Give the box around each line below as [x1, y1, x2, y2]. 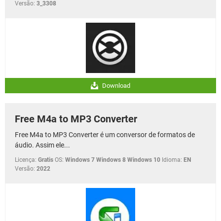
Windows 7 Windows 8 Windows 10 [65, 156, 160, 164]
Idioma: [162, 156, 182, 164]
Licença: [15, 156, 37, 164]
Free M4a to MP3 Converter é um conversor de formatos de [15, 131, 195, 139]
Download [101, 82, 130, 90]
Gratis [38, 156, 53, 164]
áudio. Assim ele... [15, 141, 70, 149]
